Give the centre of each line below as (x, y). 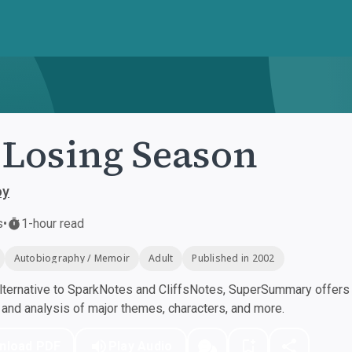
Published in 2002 (233, 258)
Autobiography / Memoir (71, 258)
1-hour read (53, 224)
